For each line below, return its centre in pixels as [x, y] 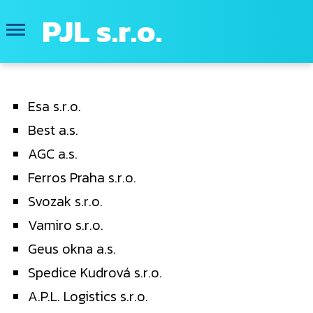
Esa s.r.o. [54, 106]
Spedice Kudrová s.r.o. [95, 272]
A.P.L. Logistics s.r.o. [88, 296]
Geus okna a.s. [72, 249]
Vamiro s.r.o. [66, 225]
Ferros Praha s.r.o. [82, 177]
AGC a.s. [53, 154]
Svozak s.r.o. [65, 201]
